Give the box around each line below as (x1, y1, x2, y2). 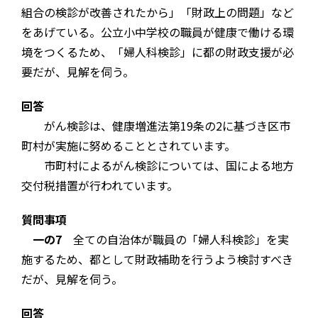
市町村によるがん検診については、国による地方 (21, 157, 294, 175)
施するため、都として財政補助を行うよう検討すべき (21, 251, 293, 268)
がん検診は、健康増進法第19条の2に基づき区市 (21, 117, 290, 135)
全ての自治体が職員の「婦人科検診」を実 (62, 231, 289, 248)
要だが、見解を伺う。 (21, 63, 134, 81)
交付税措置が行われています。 (21, 177, 178, 194)
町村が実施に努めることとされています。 (21, 137, 236, 155)
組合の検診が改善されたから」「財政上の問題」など (21, 4, 294, 21)
